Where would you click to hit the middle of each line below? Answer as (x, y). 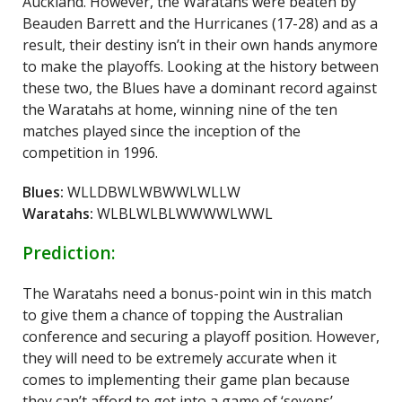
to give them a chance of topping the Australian (183, 315)
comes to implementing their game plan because (186, 380)
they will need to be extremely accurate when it (179, 358)
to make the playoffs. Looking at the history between (201, 66)
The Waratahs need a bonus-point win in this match (197, 293)
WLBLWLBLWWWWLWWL (183, 214)
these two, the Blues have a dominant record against (200, 88)
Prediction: (71, 253)
